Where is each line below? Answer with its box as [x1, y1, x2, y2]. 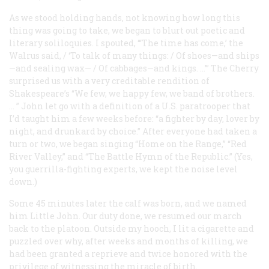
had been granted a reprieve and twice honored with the [9, 247, 247, 259]
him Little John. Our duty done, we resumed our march [9, 210, 242, 222]
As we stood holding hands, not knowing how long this [9, 11, 240, 23]
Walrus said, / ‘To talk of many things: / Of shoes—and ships [9, 49, 259, 61]
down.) [9, 175, 37, 187]
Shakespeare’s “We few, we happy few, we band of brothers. [9, 87, 255, 99]
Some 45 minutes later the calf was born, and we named [9, 197, 247, 209]
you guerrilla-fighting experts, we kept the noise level [9, 163, 238, 175]
